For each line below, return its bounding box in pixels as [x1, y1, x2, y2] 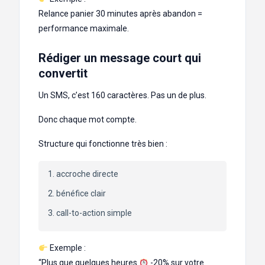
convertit [38, 66, 88, 81]
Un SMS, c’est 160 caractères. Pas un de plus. [38, 91, 206, 101]
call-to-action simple [56, 208, 132, 218]
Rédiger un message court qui [38, 51, 201, 66]
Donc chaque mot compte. [38, 115, 137, 125]
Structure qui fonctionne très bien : [38, 139, 167, 149]
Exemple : [47, 243, 86, 253]
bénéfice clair [56, 189, 106, 199]
